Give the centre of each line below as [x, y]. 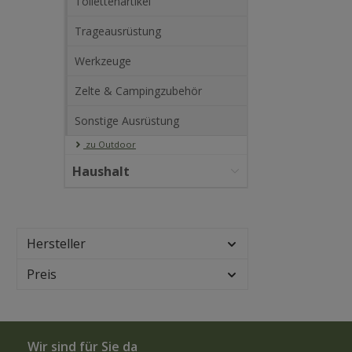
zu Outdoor [110, 144]
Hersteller [56, 244]
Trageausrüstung [118, 31]
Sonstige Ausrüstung [127, 121]
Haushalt [101, 171]
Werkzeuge [103, 61]
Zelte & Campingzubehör [138, 91]
